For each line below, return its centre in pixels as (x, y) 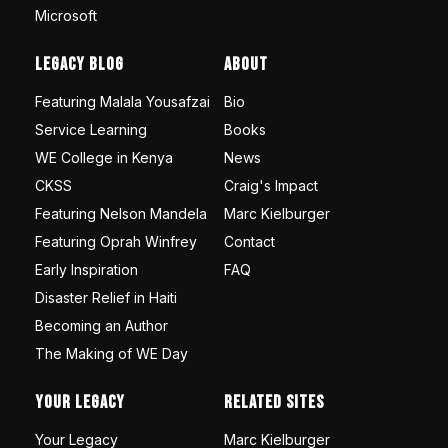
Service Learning (91, 130)
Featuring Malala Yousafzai (122, 102)
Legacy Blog (79, 65)
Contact (249, 242)
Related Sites (274, 403)
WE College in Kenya (104, 158)
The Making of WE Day (111, 354)
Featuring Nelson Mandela (121, 214)
